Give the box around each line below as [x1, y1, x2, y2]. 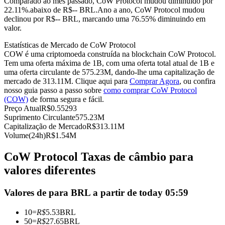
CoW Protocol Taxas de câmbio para [4, 150, 193, 164]
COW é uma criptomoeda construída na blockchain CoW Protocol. [4, 50, 216, 59]
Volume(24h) [4, 131, 46, 140]
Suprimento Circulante [4, 113, 75, 122]
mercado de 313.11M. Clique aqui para [4, 77, 130, 86]
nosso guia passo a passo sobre [4, 86, 103, 95]
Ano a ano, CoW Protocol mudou [97, 6, 204, 15]
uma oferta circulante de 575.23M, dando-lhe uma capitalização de [4, 68, 214, 77]
